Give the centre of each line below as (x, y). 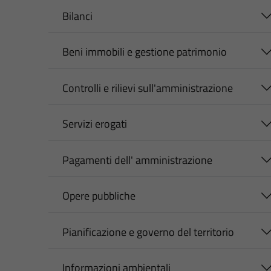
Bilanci (77, 16)
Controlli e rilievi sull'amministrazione (147, 88)
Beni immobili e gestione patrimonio (144, 52)
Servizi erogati (94, 124)
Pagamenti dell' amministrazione (137, 160)
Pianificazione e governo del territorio (148, 232)
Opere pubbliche (99, 196)
